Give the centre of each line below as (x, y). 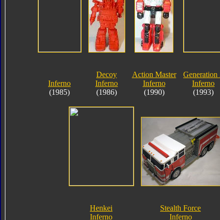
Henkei (101, 208)
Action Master (154, 74)
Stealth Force (180, 208)
